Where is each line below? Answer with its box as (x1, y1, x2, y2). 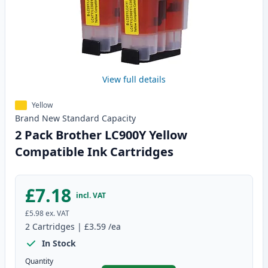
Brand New (15, 112, 60, 124)
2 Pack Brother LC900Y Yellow (15, 127, 187, 144)
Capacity (102, 112, 136, 124)
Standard (62, 112, 99, 124)
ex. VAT (45, 208, 69, 219)
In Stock (42, 237, 76, 249)
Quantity (25, 256, 53, 267)
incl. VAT (76, 190, 106, 201)
